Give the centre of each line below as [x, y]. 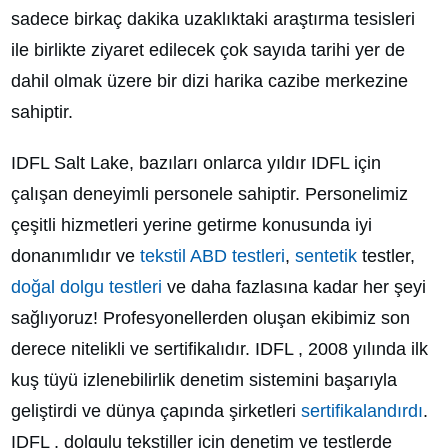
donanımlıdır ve [75, 255]
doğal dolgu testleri [86, 286]
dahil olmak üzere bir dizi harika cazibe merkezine [209, 80]
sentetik [326, 255]
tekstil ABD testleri [212, 255]
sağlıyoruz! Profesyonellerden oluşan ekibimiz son [210, 317]
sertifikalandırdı [362, 410]
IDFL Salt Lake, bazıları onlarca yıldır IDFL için [196, 162]
